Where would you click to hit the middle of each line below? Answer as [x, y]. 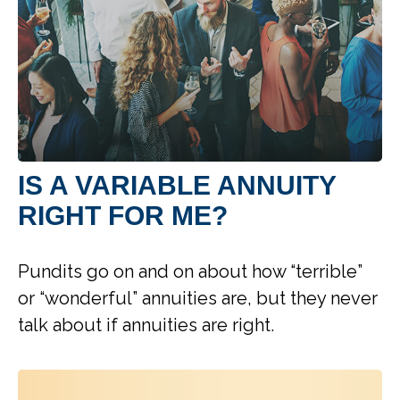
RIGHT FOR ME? [123, 216]
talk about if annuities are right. [146, 325]
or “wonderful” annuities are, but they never [198, 299]
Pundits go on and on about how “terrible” [190, 272]
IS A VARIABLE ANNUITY [177, 186]
